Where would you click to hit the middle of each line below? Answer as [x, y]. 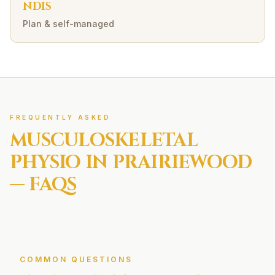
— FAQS [43, 185]
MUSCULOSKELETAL [104, 141]
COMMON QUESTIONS [76, 259]
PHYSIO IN [61, 163]
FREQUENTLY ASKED [60, 117]
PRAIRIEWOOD [182, 163]
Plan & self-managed [68, 24]
